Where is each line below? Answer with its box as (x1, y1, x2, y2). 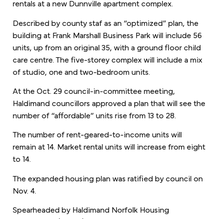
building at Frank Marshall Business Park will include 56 (12, 28, 202, 40)
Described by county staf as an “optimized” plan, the (12, 16, 198, 28)
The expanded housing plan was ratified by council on (12, 172, 203, 183)
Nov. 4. (12, 184, 36, 196)
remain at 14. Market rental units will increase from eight (12, 140, 205, 152)
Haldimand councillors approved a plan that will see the (12, 97, 205, 109)
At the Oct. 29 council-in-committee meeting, (12, 85, 175, 96)
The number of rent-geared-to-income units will (12, 128, 182, 140)
